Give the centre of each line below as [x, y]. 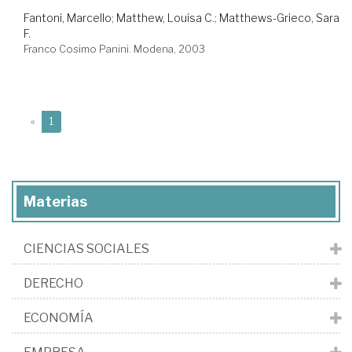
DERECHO [53, 284]
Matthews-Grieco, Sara [279, 18]
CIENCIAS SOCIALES [86, 249]
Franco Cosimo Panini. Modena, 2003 [114, 49]
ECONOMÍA [59, 318]
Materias [55, 202]
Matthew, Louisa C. [165, 18]
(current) [73, 121]
